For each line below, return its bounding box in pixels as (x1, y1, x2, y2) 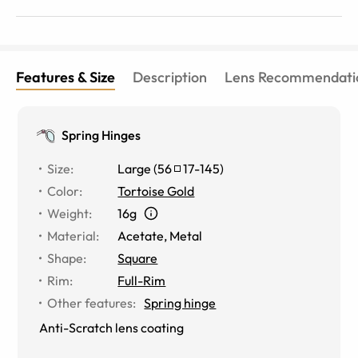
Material (47, 227, 97, 244)
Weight (47, 205, 89, 221)
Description (133, 67, 207, 86)
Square (117, 249, 158, 266)
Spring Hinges (62, 126, 141, 143)
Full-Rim (117, 272, 166, 288)
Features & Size (16, 67, 115, 86)
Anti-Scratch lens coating (39, 319, 185, 336)
